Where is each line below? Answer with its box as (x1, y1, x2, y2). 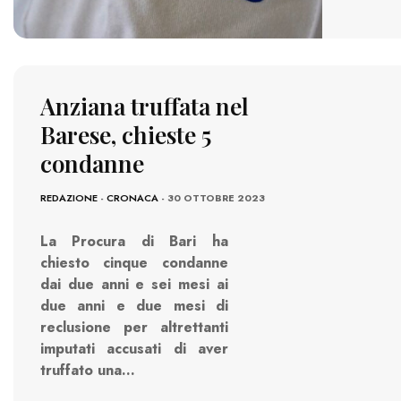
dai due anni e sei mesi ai (40, 274, 228, 295)
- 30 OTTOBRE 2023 (158, 191, 265, 206)
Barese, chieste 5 (40, 119, 211, 151)
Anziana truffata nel (40, 90, 249, 123)
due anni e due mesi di (40, 295, 228, 317)
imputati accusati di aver (40, 338, 228, 360)
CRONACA (107, 191, 158, 206)
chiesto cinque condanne (40, 252, 228, 274)
